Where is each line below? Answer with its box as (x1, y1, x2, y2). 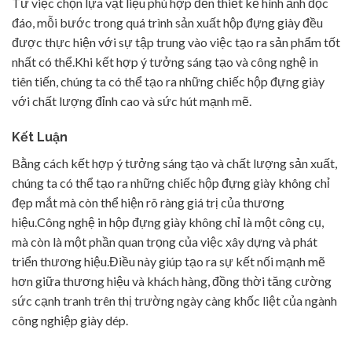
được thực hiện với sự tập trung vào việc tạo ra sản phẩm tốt (12, 35, 340, 50)
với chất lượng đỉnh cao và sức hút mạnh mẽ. (12, 93, 251, 109)
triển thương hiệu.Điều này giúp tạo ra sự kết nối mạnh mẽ (12, 254, 325, 269)
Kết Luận (12, 130, 68, 145)
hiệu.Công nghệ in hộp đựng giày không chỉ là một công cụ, (12, 214, 324, 230)
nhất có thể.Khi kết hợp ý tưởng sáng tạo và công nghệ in (12, 54, 318, 70)
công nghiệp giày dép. (12, 313, 128, 328)
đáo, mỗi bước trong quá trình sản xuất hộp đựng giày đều (12, 15, 323, 31)
